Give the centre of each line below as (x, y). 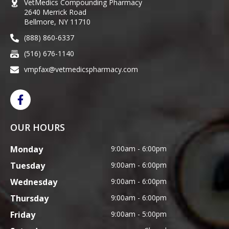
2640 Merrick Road (55, 12)
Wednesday (34, 182)
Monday (27, 149)
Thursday (29, 198)
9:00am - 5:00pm (139, 214)
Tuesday (28, 165)
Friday (23, 214)
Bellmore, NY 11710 (57, 21)
